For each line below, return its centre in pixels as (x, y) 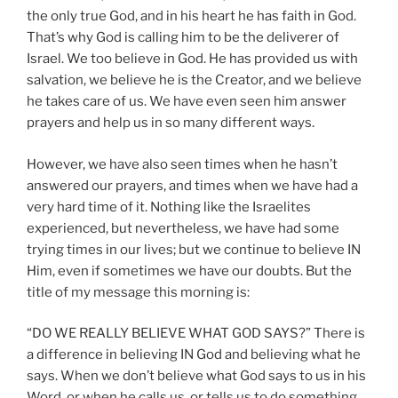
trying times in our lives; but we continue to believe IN (194, 249)
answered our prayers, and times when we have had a (192, 185)
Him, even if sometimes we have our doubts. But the (189, 271)
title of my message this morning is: (138, 292)
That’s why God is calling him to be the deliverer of (183, 38)
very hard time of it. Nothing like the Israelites (169, 207)
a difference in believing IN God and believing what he (194, 355)
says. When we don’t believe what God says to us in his (196, 376)
